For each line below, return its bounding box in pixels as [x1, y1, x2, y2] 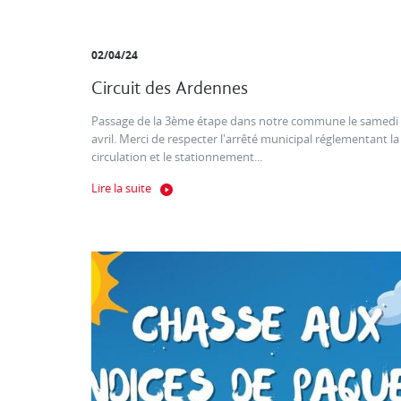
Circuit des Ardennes [91, 78, 248, 99]
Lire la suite [91, 182, 151, 196]
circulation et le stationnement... [91, 150, 262, 165]
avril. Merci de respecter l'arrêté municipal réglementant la [91, 132, 399, 147]
